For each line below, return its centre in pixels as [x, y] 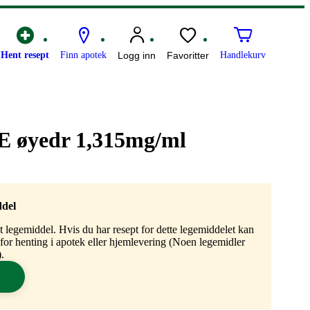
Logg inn [137, 56]
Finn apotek [83, 55]
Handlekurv [243, 55]
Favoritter [188, 56]
